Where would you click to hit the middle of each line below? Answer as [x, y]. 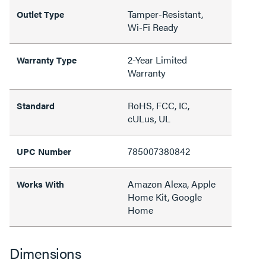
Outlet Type [40, 14]
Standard [36, 105]
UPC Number [44, 151]
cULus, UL [149, 118]
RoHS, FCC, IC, [159, 105]
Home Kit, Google [165, 197]
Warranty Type [47, 59]
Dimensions [45, 253]
